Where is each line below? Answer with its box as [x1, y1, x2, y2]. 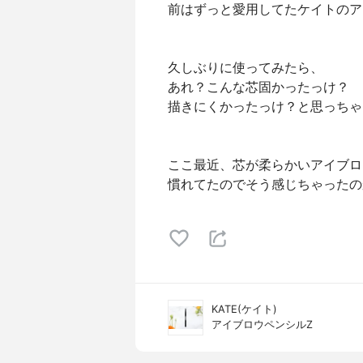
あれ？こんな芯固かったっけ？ [168, 79, 349, 95]
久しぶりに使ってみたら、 [168, 59, 323, 75]
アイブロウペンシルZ [211, 318, 313, 331]
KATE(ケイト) [211, 303, 277, 315]
